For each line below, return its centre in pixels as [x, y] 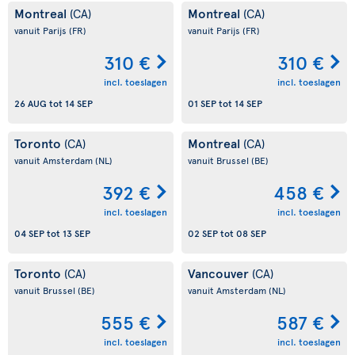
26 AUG [31, 103]
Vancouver [220, 273]
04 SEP [29, 233]
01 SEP [202, 103]
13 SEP [76, 233]
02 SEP [203, 233]
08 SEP [251, 233]
